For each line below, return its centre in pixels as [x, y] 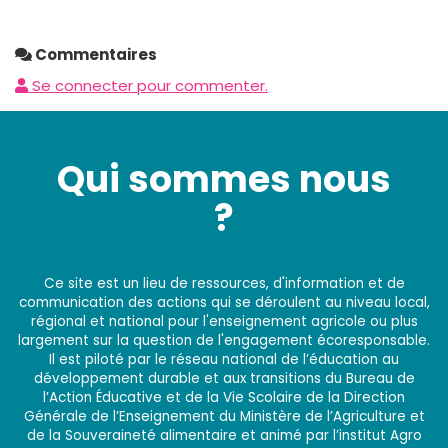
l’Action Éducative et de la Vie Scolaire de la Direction [224, 398]
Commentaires [94, 54]
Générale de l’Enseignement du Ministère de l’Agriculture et [224, 417]
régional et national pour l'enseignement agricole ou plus [224, 322]
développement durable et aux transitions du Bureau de [224, 379]
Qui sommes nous [224, 180]
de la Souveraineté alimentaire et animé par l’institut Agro [224, 436]
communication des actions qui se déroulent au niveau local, [224, 303]
